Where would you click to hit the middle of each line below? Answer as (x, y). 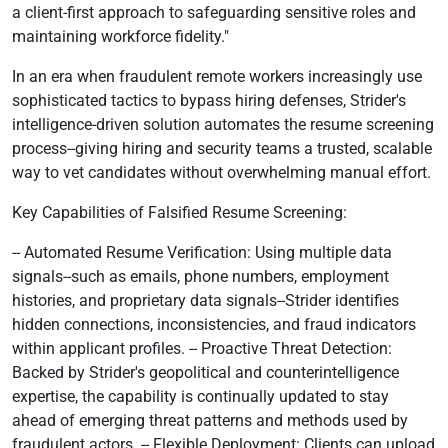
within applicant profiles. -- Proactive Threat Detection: (202, 348)
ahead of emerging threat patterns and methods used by (210, 420)
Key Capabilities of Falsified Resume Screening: (179, 212)
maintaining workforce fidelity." (120, 36)
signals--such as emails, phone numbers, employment (200, 276)
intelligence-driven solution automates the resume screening (223, 124)
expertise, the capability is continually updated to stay (200, 396)
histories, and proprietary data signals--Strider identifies (205, 300)
